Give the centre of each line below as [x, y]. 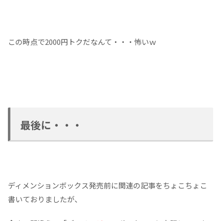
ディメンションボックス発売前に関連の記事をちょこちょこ [108, 185]
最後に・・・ [51, 125]
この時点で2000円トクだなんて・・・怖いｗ [82, 41]
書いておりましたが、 [45, 199]
